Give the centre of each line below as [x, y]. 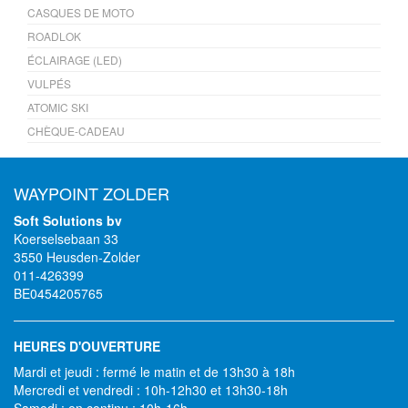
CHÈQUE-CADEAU [76, 131]
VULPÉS [49, 83]
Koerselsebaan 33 [66, 239]
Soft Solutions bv [68, 220]
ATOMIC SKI [58, 107]
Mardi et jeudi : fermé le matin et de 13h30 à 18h [154, 372]
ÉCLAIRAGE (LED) [75, 60]
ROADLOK [54, 36]
